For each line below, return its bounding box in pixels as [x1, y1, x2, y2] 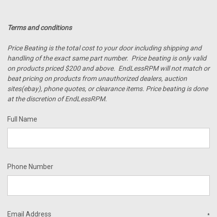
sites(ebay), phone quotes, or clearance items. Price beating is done [7, 85, 208, 93]
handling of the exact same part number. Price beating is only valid [7, 54, 206, 62]
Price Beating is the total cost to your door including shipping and [7, 44, 201, 52]
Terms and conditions [7, 24, 72, 31]
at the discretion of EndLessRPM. [7, 95, 107, 103]
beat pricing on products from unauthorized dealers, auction [7, 75, 187, 82]
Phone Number [7, 163, 53, 170]
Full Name [7, 115, 37, 123]
